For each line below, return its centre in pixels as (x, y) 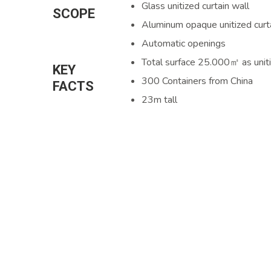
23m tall (159, 100)
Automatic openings (184, 44)
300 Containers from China (197, 81)
